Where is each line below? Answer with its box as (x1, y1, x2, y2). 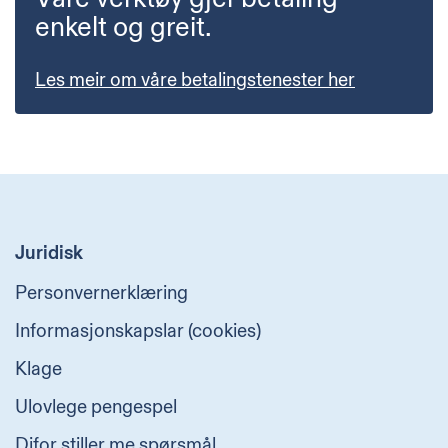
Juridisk (15, 240, 83, 265)
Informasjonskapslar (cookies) (15, 318, 261, 343)
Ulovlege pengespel (15, 394, 177, 419)
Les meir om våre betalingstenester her (35, 67, 355, 92)
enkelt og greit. (35, 11, 212, 46)
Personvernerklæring (15, 280, 188, 305)
